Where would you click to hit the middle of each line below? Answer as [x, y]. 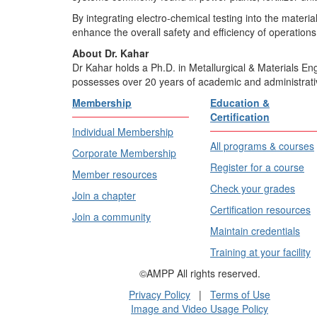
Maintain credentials [255, 230]
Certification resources [260, 209]
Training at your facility [260, 252]
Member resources [115, 174]
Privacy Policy [160, 294]
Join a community [111, 216]
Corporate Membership [124, 152]
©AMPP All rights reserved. [200, 273]
